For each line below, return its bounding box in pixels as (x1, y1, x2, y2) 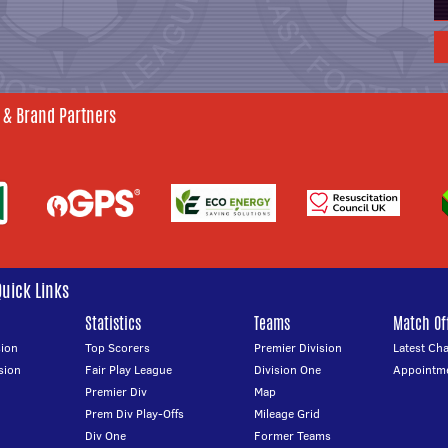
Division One (254, 361, 321, 378)
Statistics (85, 312, 142, 335)
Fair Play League (85, 361, 173, 378)
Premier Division (254, 339, 342, 356)
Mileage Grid (254, 405, 320, 422)
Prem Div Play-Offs (85, 405, 185, 422)
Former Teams (254, 427, 331, 444)
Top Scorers (85, 339, 151, 356)
